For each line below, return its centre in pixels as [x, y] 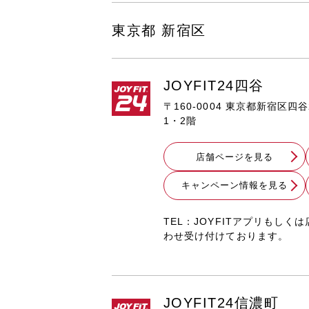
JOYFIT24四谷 [214, 86]
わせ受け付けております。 [226, 236]
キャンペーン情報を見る [235, 186]
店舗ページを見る [235, 157]
